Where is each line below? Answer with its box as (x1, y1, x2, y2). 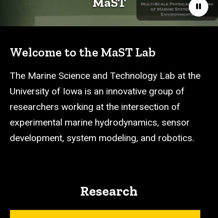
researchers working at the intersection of (10, 101, 180, 113)
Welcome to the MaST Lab (10, 44, 156, 60)
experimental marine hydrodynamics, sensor (10, 117, 190, 128)
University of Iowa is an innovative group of (10, 86, 184, 97)
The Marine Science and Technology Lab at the (10, 70, 200, 82)
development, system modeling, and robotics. (10, 132, 194, 144)
